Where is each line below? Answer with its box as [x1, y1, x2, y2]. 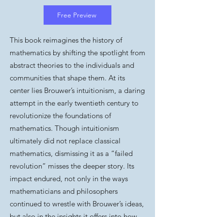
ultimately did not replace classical [10, 136, 121, 145]
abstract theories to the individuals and [10, 61, 134, 70]
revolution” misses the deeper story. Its [10, 161, 134, 170]
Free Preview [57, 11, 96, 19]
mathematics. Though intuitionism [10, 124, 119, 133]
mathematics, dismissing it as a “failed [10, 149, 133, 158]
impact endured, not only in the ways [10, 174, 128, 183]
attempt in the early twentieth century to [10, 98, 139, 108]
